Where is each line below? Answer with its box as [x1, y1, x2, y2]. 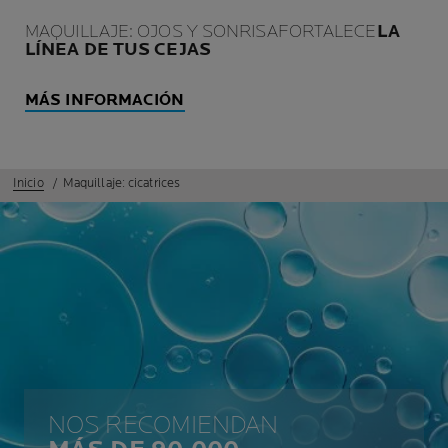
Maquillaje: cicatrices [62, 175, 181, 192]
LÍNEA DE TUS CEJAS [25, 39, 211, 61]
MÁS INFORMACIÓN [25, 91, 185, 111]
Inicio [13, 175, 44, 192]
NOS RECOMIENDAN [48, 409, 279, 441]
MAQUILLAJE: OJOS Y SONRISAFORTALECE [25, 21, 377, 43]
